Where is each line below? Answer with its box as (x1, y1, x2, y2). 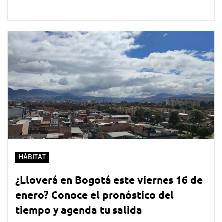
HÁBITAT (19, 152, 46, 162)
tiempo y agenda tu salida (15, 203, 142, 217)
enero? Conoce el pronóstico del (15, 188, 174, 202)
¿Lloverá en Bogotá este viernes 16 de (15, 173, 203, 187)
